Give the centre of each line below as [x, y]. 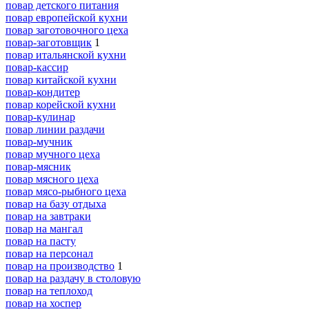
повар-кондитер [43, 92]
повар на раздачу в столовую [73, 278]
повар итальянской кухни [66, 54]
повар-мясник [38, 166]
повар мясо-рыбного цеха [66, 191]
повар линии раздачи [55, 129]
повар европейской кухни [67, 17]
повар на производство [60, 266]
